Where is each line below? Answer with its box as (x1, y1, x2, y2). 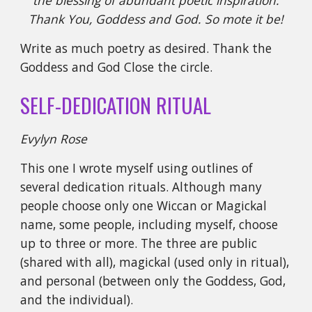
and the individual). (20, 291, 134, 308)
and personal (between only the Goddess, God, (20, 272, 286, 289)
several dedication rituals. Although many (20, 178, 263, 195)
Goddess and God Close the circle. (20, 58, 213, 75)
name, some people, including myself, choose (20, 216, 279, 233)
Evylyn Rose (20, 130, 88, 147)
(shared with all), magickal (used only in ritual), (20, 253, 290, 270)
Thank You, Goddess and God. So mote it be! (29, 10, 283, 27)
